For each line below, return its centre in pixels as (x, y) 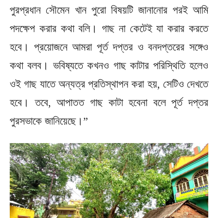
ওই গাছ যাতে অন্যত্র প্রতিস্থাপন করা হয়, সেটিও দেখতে (109, 84)
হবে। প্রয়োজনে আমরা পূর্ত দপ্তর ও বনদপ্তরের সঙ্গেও (109, 47)
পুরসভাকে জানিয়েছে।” (49, 121)
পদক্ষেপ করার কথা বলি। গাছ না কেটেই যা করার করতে (109, 28)
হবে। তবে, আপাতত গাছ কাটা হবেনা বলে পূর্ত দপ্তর (109, 102)
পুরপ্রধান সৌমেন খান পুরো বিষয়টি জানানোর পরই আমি (109, 10)
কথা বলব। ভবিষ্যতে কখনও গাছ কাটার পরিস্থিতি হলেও (109, 65)
